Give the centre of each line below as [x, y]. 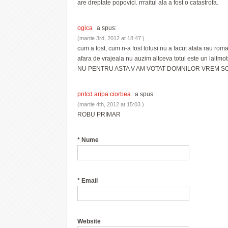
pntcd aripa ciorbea [104, 94]
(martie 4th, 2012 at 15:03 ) [111, 104]
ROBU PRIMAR [99, 115]
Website [89, 221]
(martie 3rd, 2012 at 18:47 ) [111, 38]
